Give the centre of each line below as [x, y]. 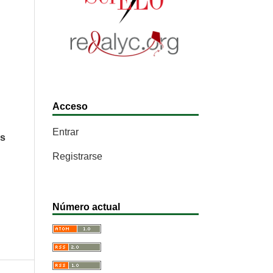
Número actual [86, 207]
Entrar [66, 132]
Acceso [70, 106]
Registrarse [77, 156]
